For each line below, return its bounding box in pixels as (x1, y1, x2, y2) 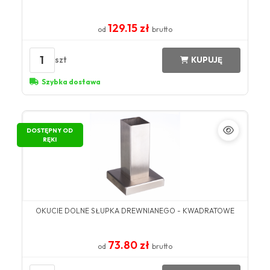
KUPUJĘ (191, 55, 223, 65)
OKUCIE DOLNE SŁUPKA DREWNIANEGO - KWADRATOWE (36, 206, 234, 215)
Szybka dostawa (41, 77, 101, 86)
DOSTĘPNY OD (27, 126, 74, 134)
